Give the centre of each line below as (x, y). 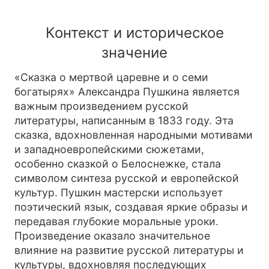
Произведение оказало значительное (112, 236)
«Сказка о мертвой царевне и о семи (111, 77)
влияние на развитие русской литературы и (129, 250)
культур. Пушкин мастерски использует (119, 192)
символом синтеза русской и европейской (127, 178)
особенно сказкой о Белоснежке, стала (118, 164)
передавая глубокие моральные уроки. (116, 221)
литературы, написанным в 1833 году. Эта (124, 120)
